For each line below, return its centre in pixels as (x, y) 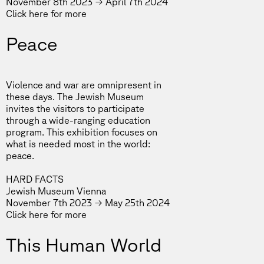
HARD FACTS (35, 179)
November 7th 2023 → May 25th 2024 (88, 203)
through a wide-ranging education (78, 120)
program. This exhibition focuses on (82, 132)
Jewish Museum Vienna (56, 191)
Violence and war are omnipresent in (84, 85)
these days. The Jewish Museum (75, 97)
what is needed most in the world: (78, 144)
